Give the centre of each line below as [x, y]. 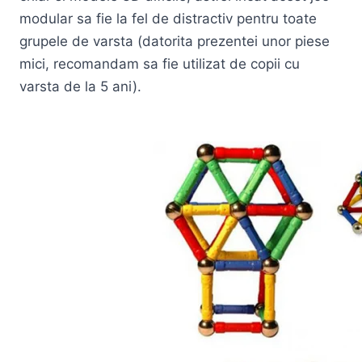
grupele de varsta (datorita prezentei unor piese [175, 42]
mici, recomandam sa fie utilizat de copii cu [160, 64]
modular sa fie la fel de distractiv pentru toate [168, 19]
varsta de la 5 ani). [80, 87]
